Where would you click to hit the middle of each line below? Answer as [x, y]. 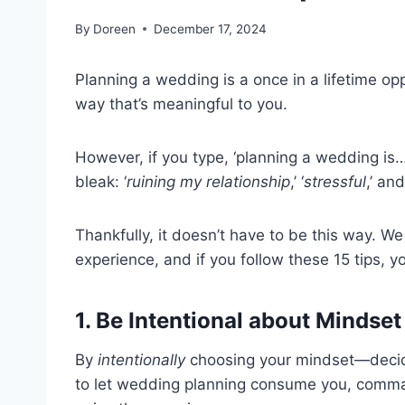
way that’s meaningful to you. [181, 104]
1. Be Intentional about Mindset [238, 320]
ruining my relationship [208, 181]
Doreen [115, 28]
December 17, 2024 [211, 28]
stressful [335, 181]
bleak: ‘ [101, 181]
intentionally [141, 359]
